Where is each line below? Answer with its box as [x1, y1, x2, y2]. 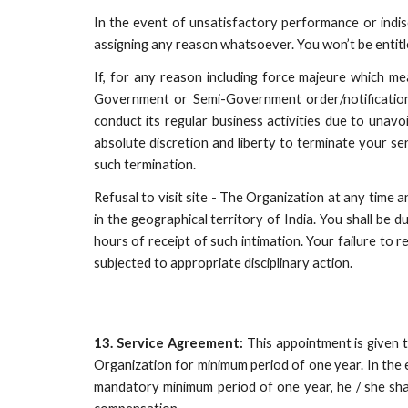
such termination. [93, 157, 196, 172]
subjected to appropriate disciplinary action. [93, 255, 352, 270]
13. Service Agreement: [93, 335, 247, 351]
